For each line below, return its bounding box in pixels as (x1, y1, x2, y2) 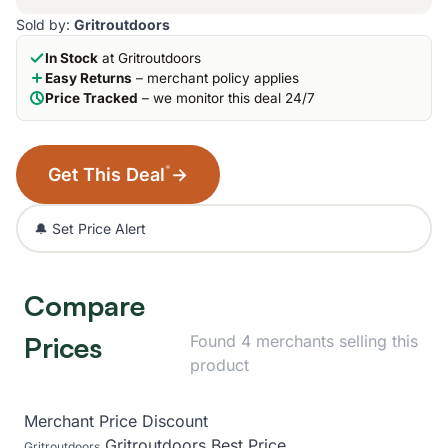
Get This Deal (48, 164, 165, 185)
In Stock (45, 50, 98, 66)
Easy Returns (45, 70, 132, 86)
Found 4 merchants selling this (189, 331, 418, 351)
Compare (24, 288, 145, 323)
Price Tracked (45, 90, 138, 106)
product (189, 355, 249, 375)
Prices (24, 330, 102, 365)
